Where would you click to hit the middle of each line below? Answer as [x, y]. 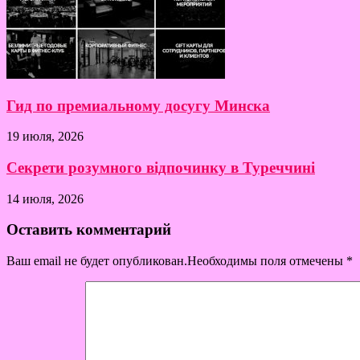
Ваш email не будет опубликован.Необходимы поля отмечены [176, 261]
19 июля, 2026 [45, 137]
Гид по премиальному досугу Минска [138, 105]
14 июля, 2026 [45, 198]
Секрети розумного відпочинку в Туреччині [161, 167]
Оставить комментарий [89, 230]
